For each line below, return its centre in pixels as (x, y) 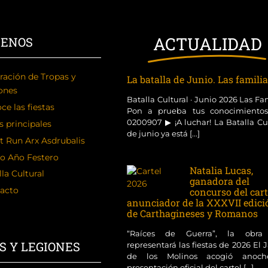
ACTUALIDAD (207, 44)
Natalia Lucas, (221, 170)
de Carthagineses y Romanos (192, 213)
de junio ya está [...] (163, 133)
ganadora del (219, 181)
